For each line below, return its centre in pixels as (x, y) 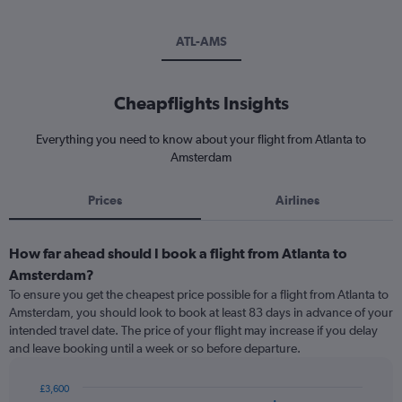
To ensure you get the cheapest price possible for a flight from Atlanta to (199, 294)
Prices (105, 200)
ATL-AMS (201, 41)
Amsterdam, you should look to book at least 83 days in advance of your (201, 312)
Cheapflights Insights (201, 103)
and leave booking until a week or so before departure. (155, 348)
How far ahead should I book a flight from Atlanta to (178, 253)
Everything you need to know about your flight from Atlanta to (201, 139)
